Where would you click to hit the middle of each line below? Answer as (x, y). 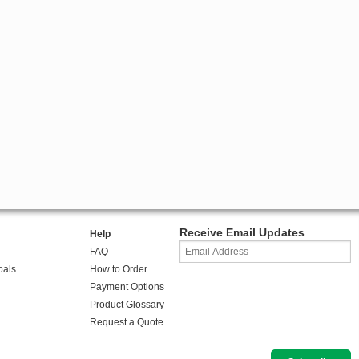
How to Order (118, 270)
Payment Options (127, 287)
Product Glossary (127, 305)
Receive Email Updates (242, 233)
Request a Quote (126, 323)
